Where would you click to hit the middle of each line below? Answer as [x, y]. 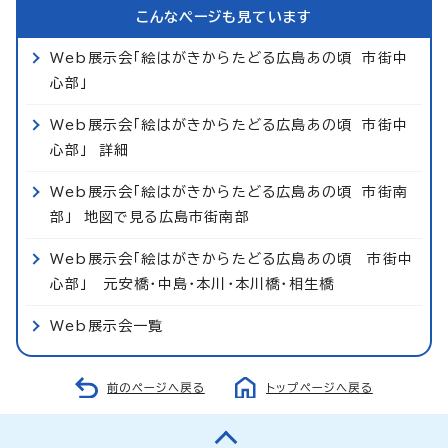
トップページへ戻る [319, 387]
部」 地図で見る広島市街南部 [150, 216]
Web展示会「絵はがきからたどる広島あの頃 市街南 [229, 191]
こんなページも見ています [224, 16]
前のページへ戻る [156, 387]
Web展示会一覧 [107, 325]
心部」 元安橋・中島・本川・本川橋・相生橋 [192, 283]
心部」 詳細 [90, 149]
